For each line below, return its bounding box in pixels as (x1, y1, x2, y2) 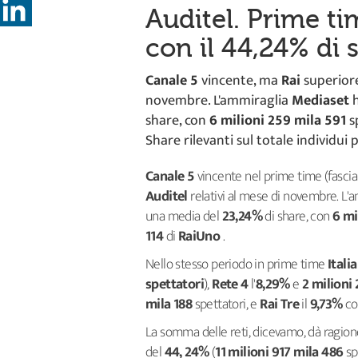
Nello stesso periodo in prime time (145, 253, 328, 276)
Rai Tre (260, 292, 300, 316)
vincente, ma (198, 69, 281, 93)
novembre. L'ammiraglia (145, 89, 292, 113)
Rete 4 (212, 272, 249, 296)
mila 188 (145, 292, 195, 316)
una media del (145, 205, 222, 229)
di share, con (262, 205, 330, 229)
